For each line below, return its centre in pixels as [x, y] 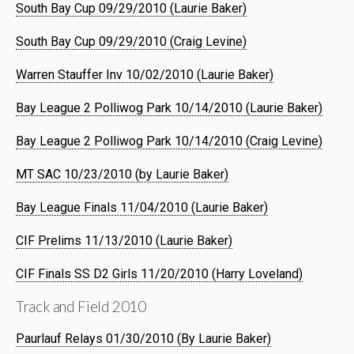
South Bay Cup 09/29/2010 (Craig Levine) [131, 41]
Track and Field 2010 [81, 306]
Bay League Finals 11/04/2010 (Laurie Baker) [142, 207]
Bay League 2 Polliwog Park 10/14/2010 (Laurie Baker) [169, 107]
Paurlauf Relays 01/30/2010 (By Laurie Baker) [143, 338]
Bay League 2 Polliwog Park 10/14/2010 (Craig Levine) [169, 141]
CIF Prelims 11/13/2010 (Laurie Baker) [124, 240]
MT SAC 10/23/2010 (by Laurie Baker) [122, 174]
